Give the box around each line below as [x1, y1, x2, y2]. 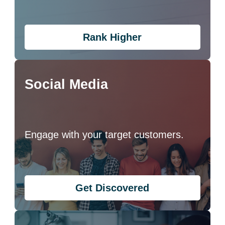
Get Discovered [75, 182, 150, 193]
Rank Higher [83, 31, 142, 43]
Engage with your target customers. [25, 129, 184, 140]
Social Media [25, 76, 108, 92]
